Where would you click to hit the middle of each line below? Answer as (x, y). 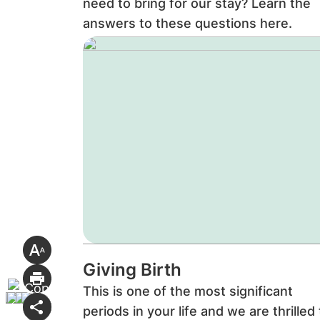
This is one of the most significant (187, 291)
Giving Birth (132, 270)
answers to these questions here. (187, 23)
